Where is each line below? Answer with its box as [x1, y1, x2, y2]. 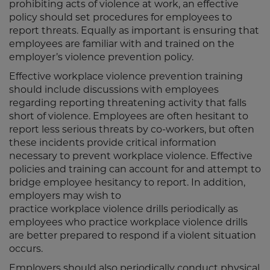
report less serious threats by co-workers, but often [9, 124, 254, 135]
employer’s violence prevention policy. [9, 51, 193, 63]
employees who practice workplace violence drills [9, 216, 248, 228]
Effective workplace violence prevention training [9, 71, 243, 82]
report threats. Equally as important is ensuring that [9, 25, 259, 36]
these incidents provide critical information [9, 137, 216, 148]
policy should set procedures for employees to [9, 11, 232, 23]
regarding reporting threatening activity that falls [9, 97, 246, 108]
